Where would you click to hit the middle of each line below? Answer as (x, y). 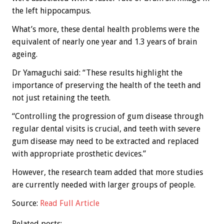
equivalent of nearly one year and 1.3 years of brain (104, 42)
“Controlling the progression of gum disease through (108, 116)
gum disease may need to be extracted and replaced (105, 141)
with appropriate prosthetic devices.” (79, 154)
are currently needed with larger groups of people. (104, 185)
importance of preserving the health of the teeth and (106, 85)
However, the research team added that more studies (107, 172)
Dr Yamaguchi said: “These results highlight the (97, 73)
